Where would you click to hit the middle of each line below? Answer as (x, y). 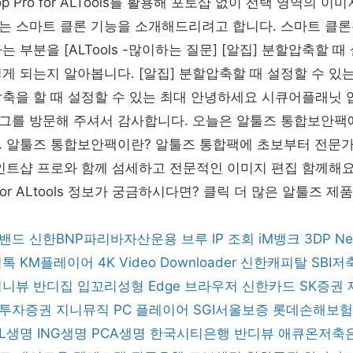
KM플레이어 (57, 262)
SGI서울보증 (231, 310)
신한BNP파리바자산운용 (103, 239)
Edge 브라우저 (193, 286)
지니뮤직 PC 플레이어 (123, 310)
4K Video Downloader (167, 262)
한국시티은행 (190, 333)
